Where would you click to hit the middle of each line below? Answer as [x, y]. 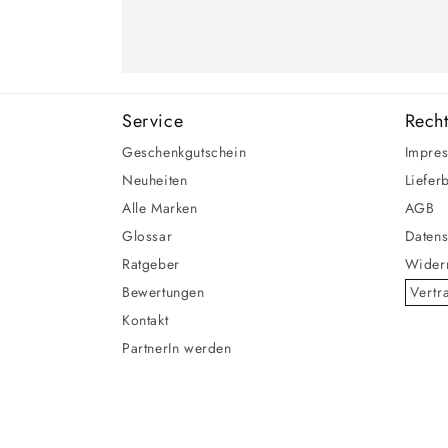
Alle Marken [160, 208]
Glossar [147, 236]
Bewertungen [163, 292]
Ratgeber [151, 264]
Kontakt [145, 320]
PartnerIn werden [177, 348]
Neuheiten [155, 180]
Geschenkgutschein [184, 152]
